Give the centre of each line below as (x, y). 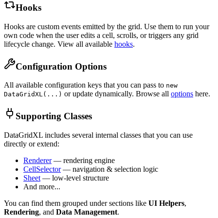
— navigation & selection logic (109, 169)
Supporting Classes (54, 116)
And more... (42, 186)
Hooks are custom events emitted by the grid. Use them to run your (107, 26)
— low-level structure (75, 178)
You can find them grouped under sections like (76, 203)
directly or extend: (32, 144)
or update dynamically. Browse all (117, 94)
